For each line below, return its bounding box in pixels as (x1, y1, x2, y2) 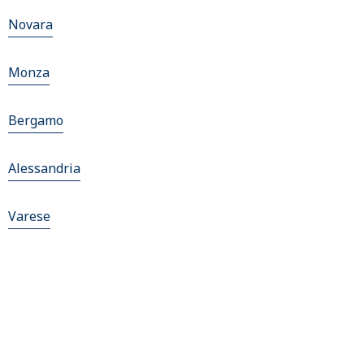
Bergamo (8, 111, 63, 130)
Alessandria (8, 159, 80, 178)
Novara (8, 15, 53, 34)
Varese (8, 207, 50, 226)
